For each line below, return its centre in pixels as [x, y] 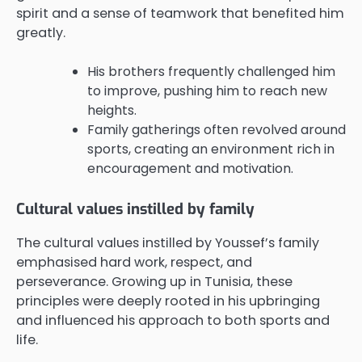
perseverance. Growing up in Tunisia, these [154, 282]
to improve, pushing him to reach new [207, 90]
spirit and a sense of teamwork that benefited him [180, 13]
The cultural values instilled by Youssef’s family [168, 243]
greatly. [41, 32]
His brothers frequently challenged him [211, 71]
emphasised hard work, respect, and [134, 263]
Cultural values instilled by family [135, 208]
